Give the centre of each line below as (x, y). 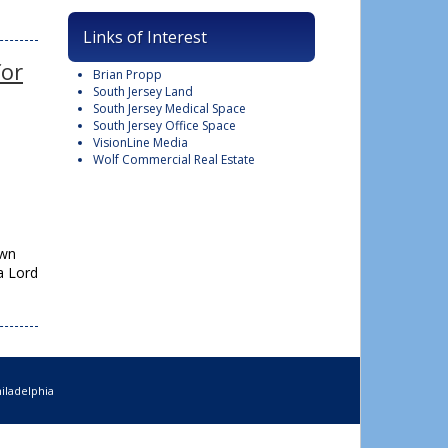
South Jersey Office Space (164, 125)
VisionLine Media (140, 142)
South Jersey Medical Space (169, 108)
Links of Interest (145, 37)
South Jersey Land (143, 91)
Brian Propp (127, 74)
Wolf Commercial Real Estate (174, 159)
